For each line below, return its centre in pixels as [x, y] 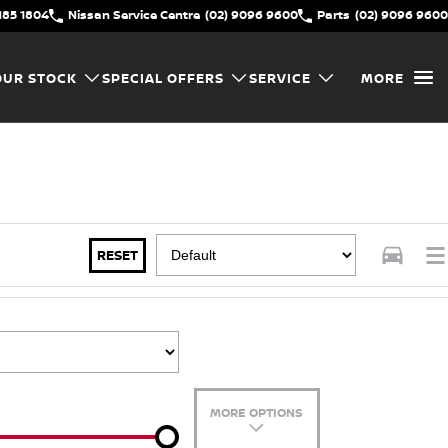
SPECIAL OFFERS [163, 77]
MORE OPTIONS [257, 412]
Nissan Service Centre [134, 14]
